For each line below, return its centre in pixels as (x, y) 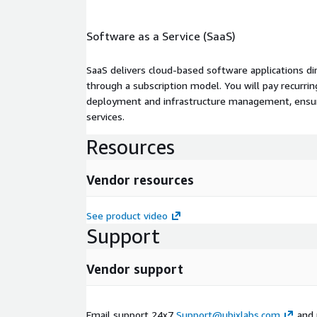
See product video (127, 215)
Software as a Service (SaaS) (161, 36)
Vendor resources (140, 179)
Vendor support (135, 269)
